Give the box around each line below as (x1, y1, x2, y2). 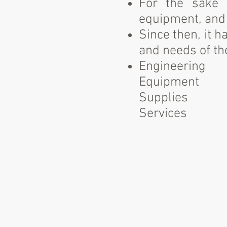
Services (139, 106, 187, 122)
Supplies (139, 90, 188, 106)
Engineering (139, 59, 206, 74)
